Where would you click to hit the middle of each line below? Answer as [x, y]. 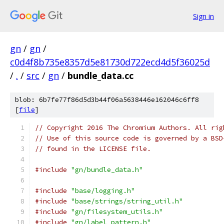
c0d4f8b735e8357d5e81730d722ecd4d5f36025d [110, 62]
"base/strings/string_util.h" [127, 201]
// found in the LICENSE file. [93, 149]
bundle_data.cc [100, 75]
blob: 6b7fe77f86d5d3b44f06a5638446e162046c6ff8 [107, 100]
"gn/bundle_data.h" [107, 170]
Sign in [203, 16]
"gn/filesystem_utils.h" [117, 212]
